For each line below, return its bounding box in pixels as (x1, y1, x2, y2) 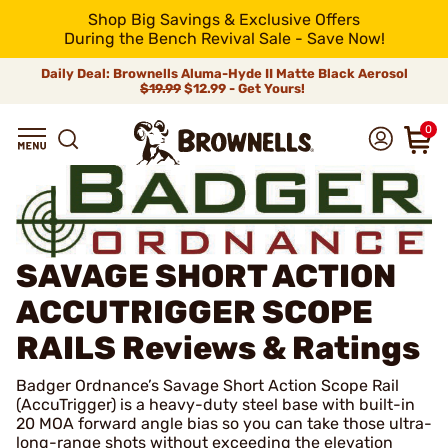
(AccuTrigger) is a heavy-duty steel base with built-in (16, 395, 415, 415)
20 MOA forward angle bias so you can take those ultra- (16, 414, 432, 434)
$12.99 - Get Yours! (181, 81, 308, 96)
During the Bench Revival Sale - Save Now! (63, 29, 385, 48)
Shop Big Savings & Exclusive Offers (88, 10, 360, 29)
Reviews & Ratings (122, 329, 420, 368)
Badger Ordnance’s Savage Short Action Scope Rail (16, 376, 399, 396)
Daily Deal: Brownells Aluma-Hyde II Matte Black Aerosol (40, 66, 408, 81)
